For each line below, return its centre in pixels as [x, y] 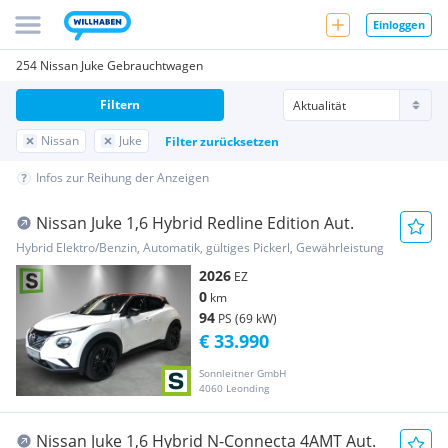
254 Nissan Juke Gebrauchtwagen [109, 65]
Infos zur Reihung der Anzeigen [122, 177]
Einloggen [399, 24]
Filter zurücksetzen [222, 141]
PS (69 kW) [247, 318]
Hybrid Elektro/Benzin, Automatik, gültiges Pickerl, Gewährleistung [200, 247]
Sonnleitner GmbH [242, 373]
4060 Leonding [234, 388]
